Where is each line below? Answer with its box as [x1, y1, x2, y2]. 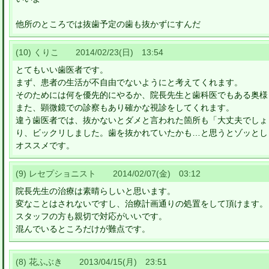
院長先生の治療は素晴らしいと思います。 [16, 186, 175, 196]
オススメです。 [16, 141, 74, 150]
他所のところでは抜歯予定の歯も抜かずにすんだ [16, 19, 201, 29]
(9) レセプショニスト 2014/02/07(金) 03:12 [16, 169, 201, 178]
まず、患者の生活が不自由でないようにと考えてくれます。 [16, 77, 243, 87]
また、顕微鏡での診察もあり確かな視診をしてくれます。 [16, 103, 234, 112]
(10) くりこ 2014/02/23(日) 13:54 [16, 47, 163, 57]
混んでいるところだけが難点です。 [16, 224, 150, 234]
